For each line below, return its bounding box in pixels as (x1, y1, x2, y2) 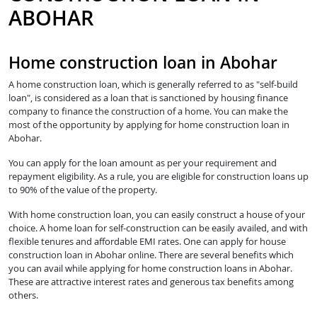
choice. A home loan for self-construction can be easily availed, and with (8, 221, 308, 235)
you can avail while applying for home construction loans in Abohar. (8, 262, 292, 275)
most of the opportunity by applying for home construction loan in (8, 118, 289, 132)
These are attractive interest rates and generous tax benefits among (8, 275, 294, 289)
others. (8, 289, 38, 302)
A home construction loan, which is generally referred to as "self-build (8, 78, 298, 91)
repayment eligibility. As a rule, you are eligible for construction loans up (8, 170, 309, 183)
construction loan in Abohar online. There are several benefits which (8, 248, 294, 262)
